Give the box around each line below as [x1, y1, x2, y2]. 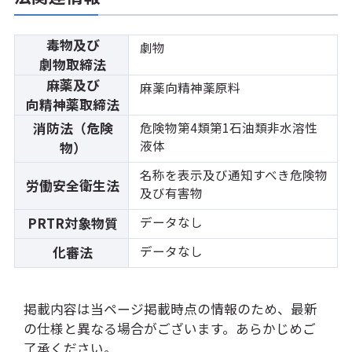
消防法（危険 [32, 119, 113, 138]
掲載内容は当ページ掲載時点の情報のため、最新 [23, 299, 317, 318]
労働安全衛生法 [26, 176, 120, 196]
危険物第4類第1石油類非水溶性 [140, 119, 318, 137]
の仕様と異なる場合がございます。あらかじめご [23, 318, 316, 338]
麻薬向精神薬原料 [140, 79, 241, 97]
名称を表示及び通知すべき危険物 [140, 166, 328, 184]
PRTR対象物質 [27, 214, 119, 233]
